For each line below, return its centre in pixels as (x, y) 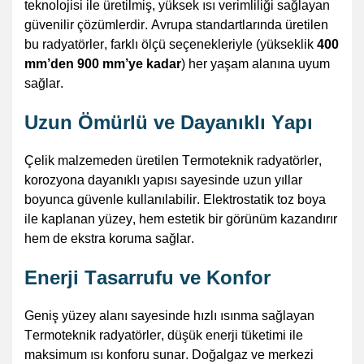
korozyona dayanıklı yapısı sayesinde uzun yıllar (163, 180)
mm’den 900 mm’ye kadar (103, 63)
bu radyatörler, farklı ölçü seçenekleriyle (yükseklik (171, 44)
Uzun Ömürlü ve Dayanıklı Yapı (169, 122)
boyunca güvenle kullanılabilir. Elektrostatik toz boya (175, 199)
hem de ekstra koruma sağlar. (109, 238)
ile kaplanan (61, 219)
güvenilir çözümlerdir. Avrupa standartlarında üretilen (176, 24)
